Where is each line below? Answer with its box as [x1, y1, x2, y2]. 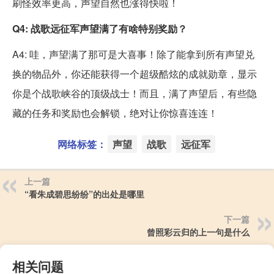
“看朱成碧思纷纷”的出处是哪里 [24, 187, 144, 200]
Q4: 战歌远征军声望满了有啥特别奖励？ [12, 21, 187, 35]
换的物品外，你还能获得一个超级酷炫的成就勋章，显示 [12, 66, 257, 81]
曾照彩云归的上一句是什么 [147, 225, 250, 238]
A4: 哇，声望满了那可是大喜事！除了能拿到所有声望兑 [12, 46, 254, 61]
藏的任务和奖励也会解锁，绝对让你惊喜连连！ [12, 105, 218, 120]
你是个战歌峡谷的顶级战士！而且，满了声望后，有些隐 [12, 86, 257, 100]
